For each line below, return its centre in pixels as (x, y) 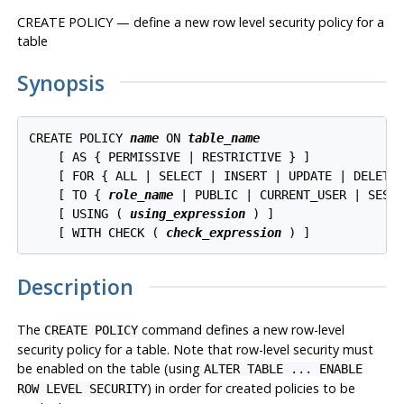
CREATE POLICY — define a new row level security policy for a (200, 22)
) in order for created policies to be (251, 389)
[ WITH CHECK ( (98, 232)
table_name (224, 138)
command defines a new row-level (241, 330)
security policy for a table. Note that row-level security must (195, 350)
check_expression (224, 232)
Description (75, 287)
